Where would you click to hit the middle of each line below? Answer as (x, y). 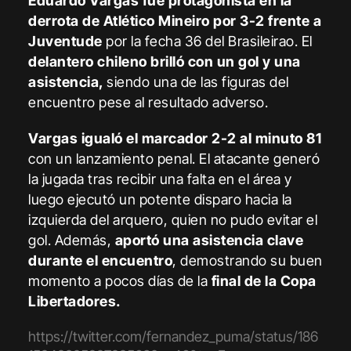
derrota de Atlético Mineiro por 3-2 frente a (175, 20)
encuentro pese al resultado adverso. (148, 102)
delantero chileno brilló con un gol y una (165, 61)
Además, (85, 240)
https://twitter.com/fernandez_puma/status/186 (174, 336)
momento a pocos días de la (118, 280)
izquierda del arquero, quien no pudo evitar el (173, 219)
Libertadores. (74, 301)
